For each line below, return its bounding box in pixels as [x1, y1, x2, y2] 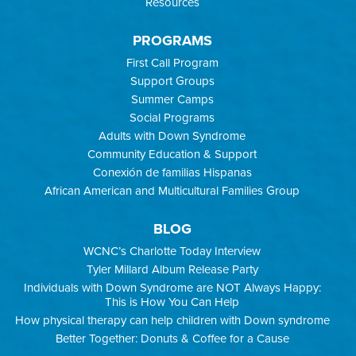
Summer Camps [130, 91, 214, 106]
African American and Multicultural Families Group [44, 183, 300, 198]
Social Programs [130, 110, 215, 125]
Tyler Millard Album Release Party [86, 261, 258, 277]
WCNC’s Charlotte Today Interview [83, 243, 261, 258]
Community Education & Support [87, 146, 257, 161]
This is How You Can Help [105, 294, 239, 309]
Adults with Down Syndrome [99, 128, 246, 143]
